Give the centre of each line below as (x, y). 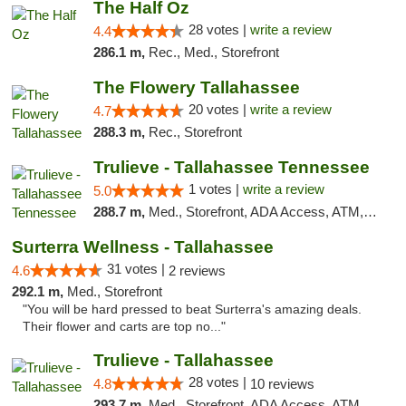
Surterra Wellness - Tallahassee (143, 247)
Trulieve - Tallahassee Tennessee (231, 167)
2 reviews (197, 271)
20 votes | (219, 109)
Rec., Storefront (195, 132)
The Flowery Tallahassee (196, 87)
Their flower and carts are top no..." (124, 327)
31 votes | (138, 269)
